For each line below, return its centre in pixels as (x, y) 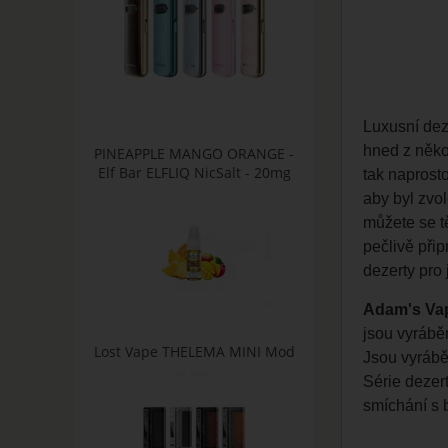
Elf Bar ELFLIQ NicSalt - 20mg (194, 172)
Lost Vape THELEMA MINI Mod (194, 351)
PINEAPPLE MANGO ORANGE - (194, 153)
